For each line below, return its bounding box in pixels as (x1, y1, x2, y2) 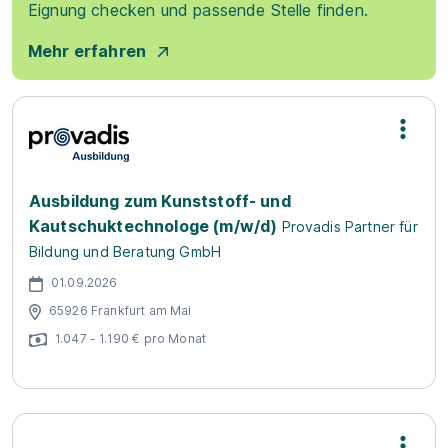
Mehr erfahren (28, 41, 147, 61)
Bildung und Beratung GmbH (29, 243, 222, 260)
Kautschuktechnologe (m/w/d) (29, 216, 278, 236)
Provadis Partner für (281, 218, 418, 235)
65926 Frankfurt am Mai (49, 302, 192, 318)
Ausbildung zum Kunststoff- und (29, 191, 291, 211)
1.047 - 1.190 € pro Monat (55, 330, 206, 346)
